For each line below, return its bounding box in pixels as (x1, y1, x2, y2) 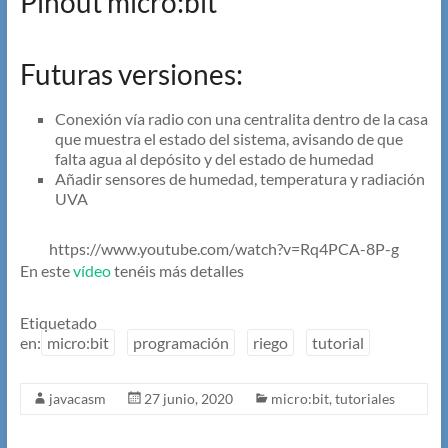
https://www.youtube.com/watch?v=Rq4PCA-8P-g (48, 239, 399, 259)
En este (19, 261, 73, 281)
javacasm (48, 390, 106, 408)
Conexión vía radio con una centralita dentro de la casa (54, 109, 428, 129)
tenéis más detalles (110, 261, 244, 281)
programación (132, 333, 229, 353)
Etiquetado (19, 313, 97, 333)
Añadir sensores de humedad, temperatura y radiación (54, 169, 425, 189)
